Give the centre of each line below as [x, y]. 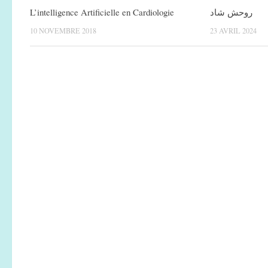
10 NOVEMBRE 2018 [63, 31]
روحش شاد [232, 12]
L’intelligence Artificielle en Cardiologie [102, 12]
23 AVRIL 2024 [234, 31]
